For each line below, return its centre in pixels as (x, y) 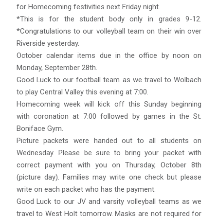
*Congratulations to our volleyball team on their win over (109, 31)
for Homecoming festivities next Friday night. (88, 7)
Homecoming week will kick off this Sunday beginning (109, 104)
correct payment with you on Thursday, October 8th (109, 165)
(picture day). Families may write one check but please (109, 177)
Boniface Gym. (40, 128)
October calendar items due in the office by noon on (109, 55)
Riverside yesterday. (48, 43)
